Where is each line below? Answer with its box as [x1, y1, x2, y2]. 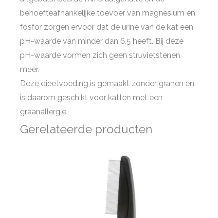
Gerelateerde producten [19, 122, 152, 136]
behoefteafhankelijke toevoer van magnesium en [19, 8, 195, 18]
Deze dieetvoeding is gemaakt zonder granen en [19, 78, 194, 88]
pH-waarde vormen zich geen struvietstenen [19, 50, 180, 60]
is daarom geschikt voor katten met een [19, 92, 163, 102]
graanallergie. [19, 107, 68, 116]
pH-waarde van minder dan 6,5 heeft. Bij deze [19, 36, 183, 46]
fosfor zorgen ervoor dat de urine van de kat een [19, 22, 193, 32]
